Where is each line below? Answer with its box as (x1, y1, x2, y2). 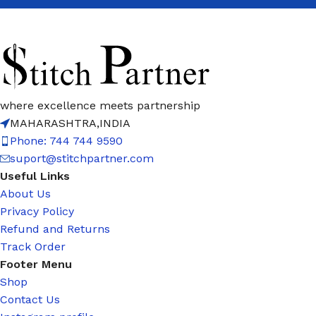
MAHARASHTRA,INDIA (10, 116, 130, 130)
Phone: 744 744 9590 (10, 134, 123, 148)
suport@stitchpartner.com (10, 152, 154, 166)
